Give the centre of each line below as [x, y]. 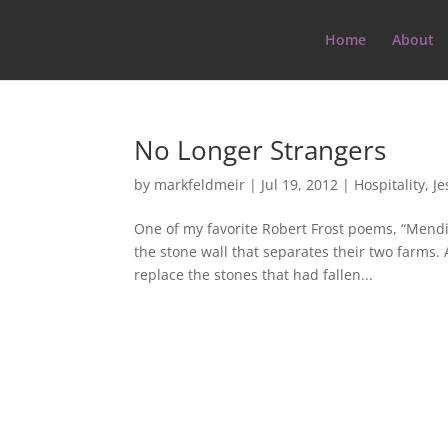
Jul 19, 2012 [300, 184]
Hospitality [390, 184]
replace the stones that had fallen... [254, 274]
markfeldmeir [200, 184]
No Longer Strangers [260, 150]
